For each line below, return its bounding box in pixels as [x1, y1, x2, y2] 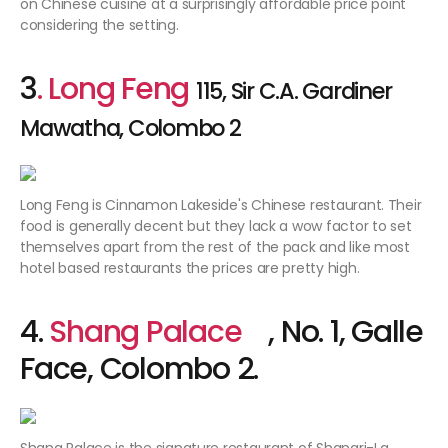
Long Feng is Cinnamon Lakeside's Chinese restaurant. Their [20, 195, 422, 216]
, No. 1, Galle [268, 311, 423, 354]
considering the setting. [20, 15, 179, 36]
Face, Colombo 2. [20, 348, 259, 391]
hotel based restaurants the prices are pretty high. [20, 258, 360, 279]
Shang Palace [49, 311, 269, 354]
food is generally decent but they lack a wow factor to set [20, 216, 412, 237]
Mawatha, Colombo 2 [20, 112, 241, 145]
